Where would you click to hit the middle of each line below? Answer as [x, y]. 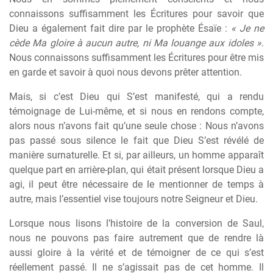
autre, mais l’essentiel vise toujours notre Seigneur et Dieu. [133, 199]
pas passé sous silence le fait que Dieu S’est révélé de [136, 140]
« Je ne [247, 28]
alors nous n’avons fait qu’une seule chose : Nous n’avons [136, 126]
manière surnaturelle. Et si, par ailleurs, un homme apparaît [136, 155]
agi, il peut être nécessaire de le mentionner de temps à [136, 184]
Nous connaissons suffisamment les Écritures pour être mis [136, 58]
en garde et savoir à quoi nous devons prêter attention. [126, 72]
